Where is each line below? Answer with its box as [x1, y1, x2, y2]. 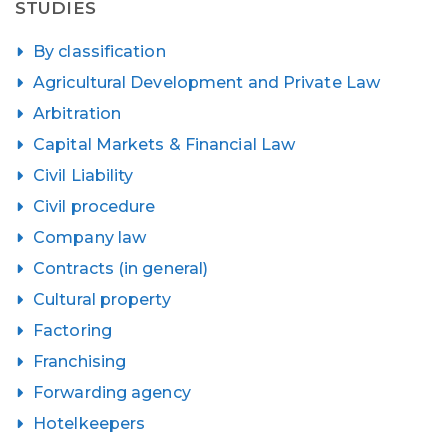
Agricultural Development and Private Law [33, 73, 380, 92]
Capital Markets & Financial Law [33, 135, 296, 154]
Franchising [33, 352, 127, 371]
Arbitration [33, 104, 122, 123]
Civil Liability [33, 166, 134, 185]
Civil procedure [33, 197, 156, 216]
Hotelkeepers [33, 414, 146, 433]
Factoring [33, 321, 112, 340]
